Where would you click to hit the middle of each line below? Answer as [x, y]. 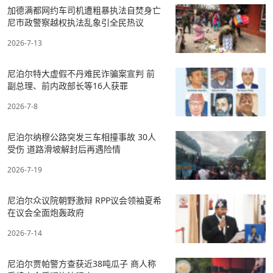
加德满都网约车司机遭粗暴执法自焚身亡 [84, 10]
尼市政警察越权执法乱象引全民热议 [76, 22]
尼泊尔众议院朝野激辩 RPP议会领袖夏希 [84, 200]
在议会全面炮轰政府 [46, 212]
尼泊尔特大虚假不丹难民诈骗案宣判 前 [81, 73]
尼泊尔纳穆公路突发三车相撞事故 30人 [82, 136]
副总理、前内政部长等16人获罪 [68, 85]
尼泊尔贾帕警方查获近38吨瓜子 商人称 [82, 263]
